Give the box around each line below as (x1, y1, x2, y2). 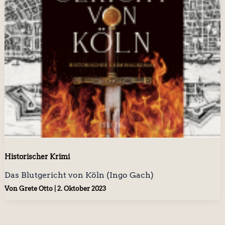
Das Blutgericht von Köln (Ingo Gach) (4, 170, 154, 180)
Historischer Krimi (4, 152, 70, 161)
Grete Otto (19, 185, 54, 193)
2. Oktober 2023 (57, 185, 106, 193)
